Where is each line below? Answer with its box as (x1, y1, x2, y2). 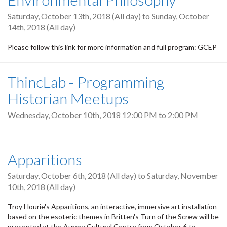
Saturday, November (147, 171, 218, 181)
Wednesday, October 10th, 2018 (8, 109, 122, 120)
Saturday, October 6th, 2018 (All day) (8, 171, 136, 181)
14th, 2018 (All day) (8, 22, 75, 32)
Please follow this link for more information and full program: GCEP (8, 42, 217, 51)
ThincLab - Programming (8, 72, 164, 91)
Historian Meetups (8, 89, 129, 107)
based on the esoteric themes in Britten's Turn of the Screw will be (8, 212, 219, 221)
